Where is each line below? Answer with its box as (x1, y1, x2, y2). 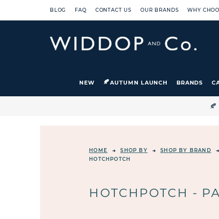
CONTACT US (95, 7, 132, 13)
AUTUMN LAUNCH (110, 79, 168, 86)
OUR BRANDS (140, 7, 179, 13)
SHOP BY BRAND (160, 147, 211, 153)
